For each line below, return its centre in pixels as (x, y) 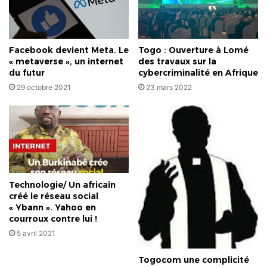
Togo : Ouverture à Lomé (193, 50)
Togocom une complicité (194, 260)
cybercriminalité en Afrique (198, 73)
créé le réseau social (54, 196)
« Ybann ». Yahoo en (52, 207)
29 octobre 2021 (44, 88)
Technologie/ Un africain (62, 184)
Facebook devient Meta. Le (69, 50)
